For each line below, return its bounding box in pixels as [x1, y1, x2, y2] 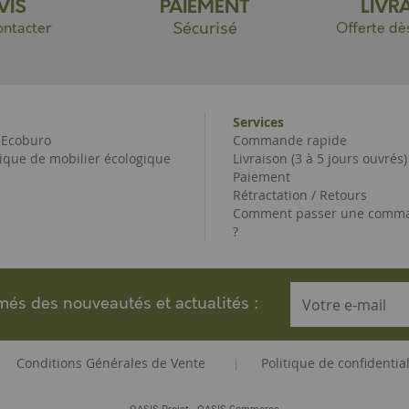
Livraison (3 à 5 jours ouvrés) [233, 150, 407, 167]
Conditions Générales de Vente [16, 354, 205, 372]
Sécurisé [172, 19, 237, 39]
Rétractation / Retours [233, 186, 367, 204]
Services [233, 113, 284, 131]
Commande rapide [233, 131, 347, 149]
